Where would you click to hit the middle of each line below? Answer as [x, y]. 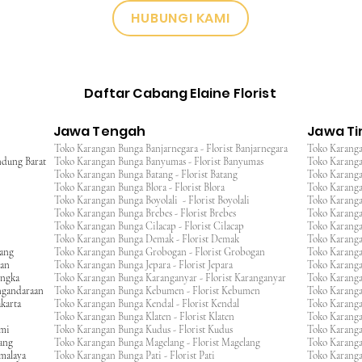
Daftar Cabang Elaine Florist [180, 93]
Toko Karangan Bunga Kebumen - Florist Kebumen [162, 291]
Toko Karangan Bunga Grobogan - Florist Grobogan [164, 252]
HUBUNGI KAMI [181, 18]
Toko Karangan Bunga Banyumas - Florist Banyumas [164, 162]
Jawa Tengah [99, 131]
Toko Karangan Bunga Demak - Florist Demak [152, 239]
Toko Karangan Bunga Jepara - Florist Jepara [148, 265]
